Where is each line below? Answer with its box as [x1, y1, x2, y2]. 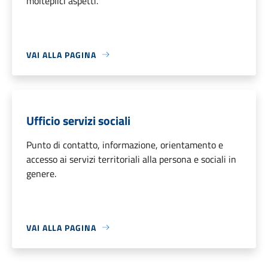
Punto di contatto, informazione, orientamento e [26, 137, 223, 152]
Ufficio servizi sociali [26, 111, 130, 130]
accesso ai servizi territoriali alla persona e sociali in [26, 151, 236, 166]
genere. [26, 166, 56, 181]
